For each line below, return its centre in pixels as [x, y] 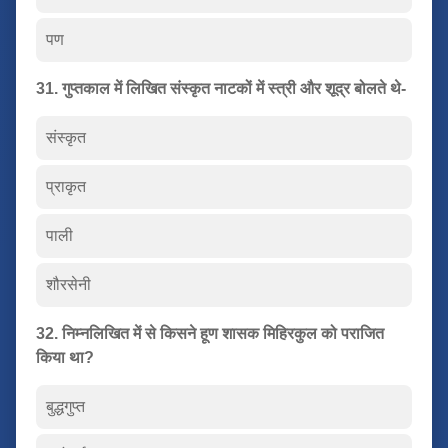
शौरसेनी [68, 284]
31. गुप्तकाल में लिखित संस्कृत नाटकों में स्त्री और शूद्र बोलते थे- [221, 88]
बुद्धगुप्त [65, 406]
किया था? [65, 357]
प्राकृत [66, 186]
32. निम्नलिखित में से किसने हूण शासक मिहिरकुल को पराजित [210, 333]
